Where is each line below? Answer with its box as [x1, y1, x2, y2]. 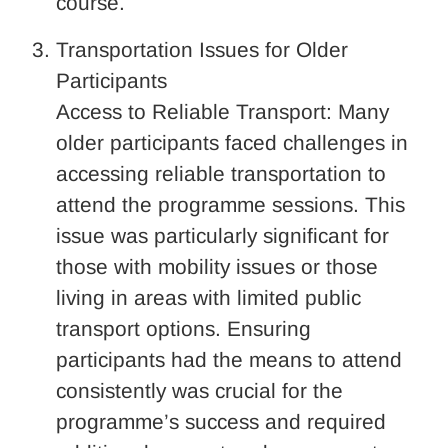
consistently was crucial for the [56, 378, 343, 402]
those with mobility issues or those [56, 254, 378, 278]
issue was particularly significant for [56, 223, 389, 247]
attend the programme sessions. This [56, 192, 405, 216]
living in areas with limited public [56, 285, 361, 309]
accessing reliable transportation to [56, 161, 386, 185]
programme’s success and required [56, 409, 386, 433]
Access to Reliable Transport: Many [56, 99, 389, 123]
